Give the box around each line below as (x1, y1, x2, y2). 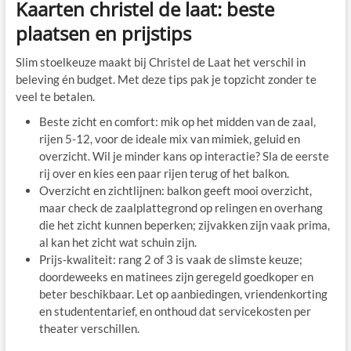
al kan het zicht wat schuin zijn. (38, 235, 197, 250)
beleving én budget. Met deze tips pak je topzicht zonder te (15, 72, 317, 87)
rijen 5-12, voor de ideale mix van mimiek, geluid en (38, 132, 300, 147)
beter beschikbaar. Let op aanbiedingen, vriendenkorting (38, 287, 327, 302)
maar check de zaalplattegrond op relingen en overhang (38, 201, 323, 215)
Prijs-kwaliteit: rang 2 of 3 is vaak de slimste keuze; (38, 252, 302, 267)
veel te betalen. (15, 89, 95, 104)
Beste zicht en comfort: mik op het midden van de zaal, (38, 114, 316, 129)
